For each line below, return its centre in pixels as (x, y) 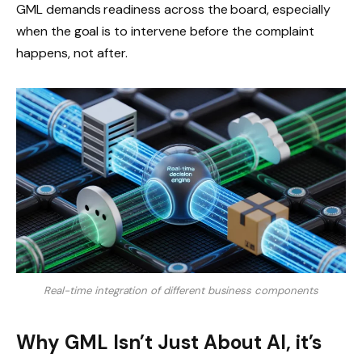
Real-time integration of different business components (181, 291)
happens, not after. (72, 53)
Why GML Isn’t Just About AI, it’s (169, 342)
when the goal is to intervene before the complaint (165, 31)
